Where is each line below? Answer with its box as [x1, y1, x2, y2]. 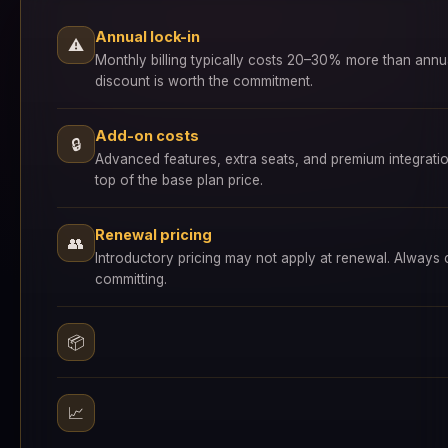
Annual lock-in [95, 28, 200, 45]
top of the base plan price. [95, 172, 263, 188]
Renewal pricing [95, 226, 212, 243]
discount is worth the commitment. [95, 73, 313, 89]
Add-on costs [95, 127, 199, 144]
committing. [95, 271, 167, 287]
